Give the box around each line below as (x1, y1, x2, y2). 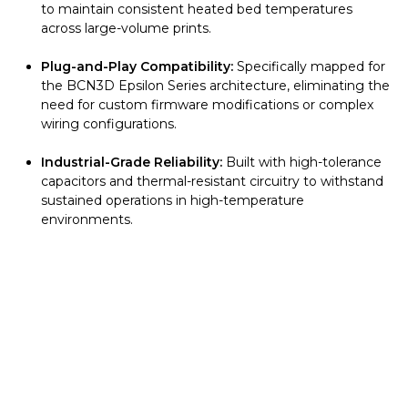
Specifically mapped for (233, 58, 385, 76)
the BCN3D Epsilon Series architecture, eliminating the (41, 77, 390, 95)
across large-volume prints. (41, 20, 211, 37)
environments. (41, 211, 133, 229)
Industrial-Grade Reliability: (41, 154, 222, 171)
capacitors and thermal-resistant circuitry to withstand (41, 173, 383, 190)
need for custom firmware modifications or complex (41, 97, 373, 114)
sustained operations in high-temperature (41, 192, 304, 209)
